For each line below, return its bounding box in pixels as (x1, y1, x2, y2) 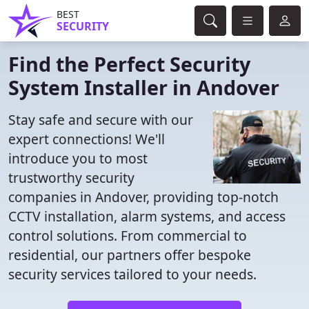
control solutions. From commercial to (8, 226, 247, 245)
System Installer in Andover (8, 74, 279, 101)
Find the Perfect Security (8, 50, 250, 77)
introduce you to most (8, 149, 148, 168)
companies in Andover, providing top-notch (8, 188, 279, 206)
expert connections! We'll (8, 130, 165, 148)
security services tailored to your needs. (8, 265, 257, 283)
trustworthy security (8, 168, 134, 187)
